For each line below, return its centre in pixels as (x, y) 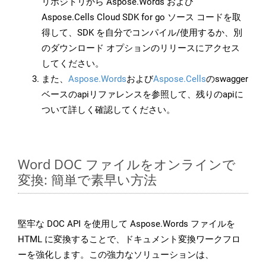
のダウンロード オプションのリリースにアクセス (141, 48)
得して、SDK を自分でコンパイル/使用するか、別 (142, 33)
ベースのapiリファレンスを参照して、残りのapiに (142, 95)
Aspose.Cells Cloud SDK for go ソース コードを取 (141, 18)
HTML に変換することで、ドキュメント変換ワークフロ (129, 240)
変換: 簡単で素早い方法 (87, 180)
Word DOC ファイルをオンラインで (127, 164)
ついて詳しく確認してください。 (108, 110)
